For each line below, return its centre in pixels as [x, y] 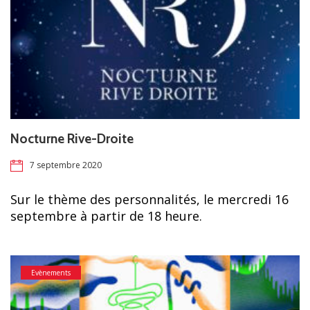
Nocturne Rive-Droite [72, 139]
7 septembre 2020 [66, 165]
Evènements [51, 273]
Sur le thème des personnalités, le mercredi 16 [149, 200]
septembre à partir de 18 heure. [108, 216]
